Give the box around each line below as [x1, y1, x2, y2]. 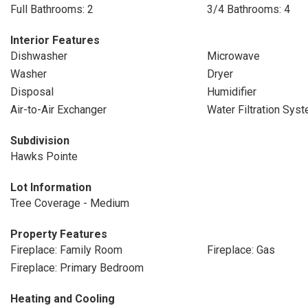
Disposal [10, 85, 54, 98]
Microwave [206, 49, 260, 63]
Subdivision [10, 134, 69, 147]
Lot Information [10, 181, 91, 194]
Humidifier [206, 85, 256, 98]
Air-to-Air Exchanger [10, 103, 107, 116]
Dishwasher [10, 49, 67, 63]
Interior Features [10, 34, 100, 47]
